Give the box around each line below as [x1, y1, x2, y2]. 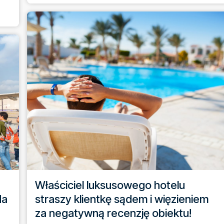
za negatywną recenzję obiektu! [35, 206, 191, 219]
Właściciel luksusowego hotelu [35, 178, 185, 191]
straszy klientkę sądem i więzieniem [35, 192, 208, 205]
